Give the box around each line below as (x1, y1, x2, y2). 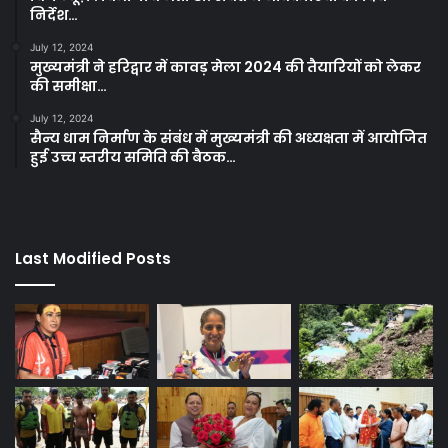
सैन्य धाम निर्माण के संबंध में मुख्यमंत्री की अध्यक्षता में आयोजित (30, 127, 427, 148)
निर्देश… (30, 4, 78, 25)
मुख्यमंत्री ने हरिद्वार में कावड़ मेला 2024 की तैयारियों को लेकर (30, 56, 421, 77)
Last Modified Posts (15, 247, 171, 269)
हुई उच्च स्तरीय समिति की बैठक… (30, 146, 236, 167)
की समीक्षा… (30, 75, 107, 96)
